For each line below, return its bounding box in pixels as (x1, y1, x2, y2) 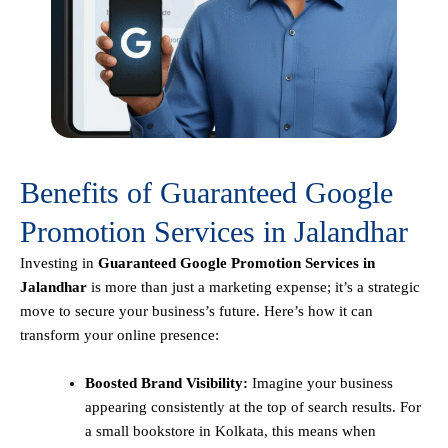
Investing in (20, 255, 98, 272)
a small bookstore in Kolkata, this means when (85, 423, 376, 440)
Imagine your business (248, 375, 393, 392)
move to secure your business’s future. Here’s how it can (20, 303, 373, 320)
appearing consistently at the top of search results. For (85, 399, 421, 416)
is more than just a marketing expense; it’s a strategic (87, 279, 420, 296)
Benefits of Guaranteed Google (20, 176, 393, 210)
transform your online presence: (20, 327, 219, 344)
